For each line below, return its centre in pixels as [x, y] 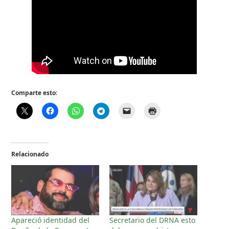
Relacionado [30, 154]
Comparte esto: [35, 93]
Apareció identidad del [51, 220]
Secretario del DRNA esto [152, 220]
